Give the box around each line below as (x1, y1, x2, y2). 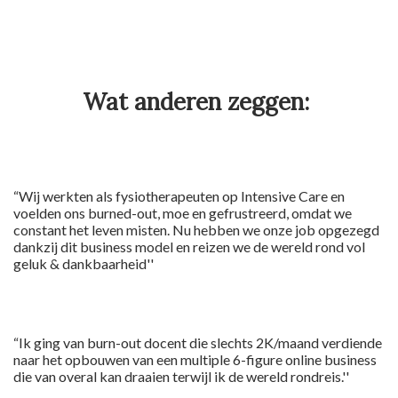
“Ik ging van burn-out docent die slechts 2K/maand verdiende (13, 334, 382, 352)
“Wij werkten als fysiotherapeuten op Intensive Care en (13, 187, 345, 205)
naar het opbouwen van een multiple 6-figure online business (13, 351, 377, 369)
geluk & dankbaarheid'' (13, 255, 154, 273)
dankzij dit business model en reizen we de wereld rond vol (13, 238, 365, 256)
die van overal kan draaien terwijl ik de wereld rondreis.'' (13, 368, 349, 386)
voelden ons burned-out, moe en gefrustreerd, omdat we (13, 204, 352, 222)
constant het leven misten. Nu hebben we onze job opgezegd (13, 221, 379, 239)
